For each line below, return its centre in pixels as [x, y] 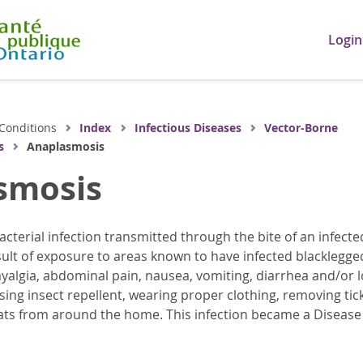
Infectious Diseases [188, 128]
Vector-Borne [301, 128]
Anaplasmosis [65, 146]
